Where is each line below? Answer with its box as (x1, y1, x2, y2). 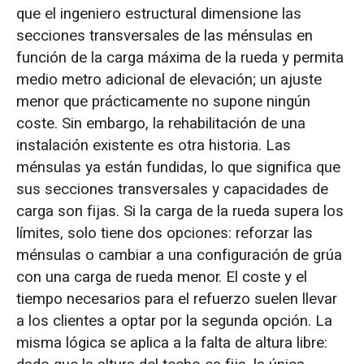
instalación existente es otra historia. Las (15, 133, 291, 157)
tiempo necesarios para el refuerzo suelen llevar (15, 287, 337, 310)
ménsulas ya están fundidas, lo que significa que (15, 155, 340, 179)
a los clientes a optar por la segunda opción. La (15, 309, 332, 332)
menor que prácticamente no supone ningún (15, 89, 310, 113)
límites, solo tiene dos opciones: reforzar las (15, 221, 313, 245)
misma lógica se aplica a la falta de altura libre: (15, 331, 327, 354)
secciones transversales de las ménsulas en (15, 24, 313, 47)
